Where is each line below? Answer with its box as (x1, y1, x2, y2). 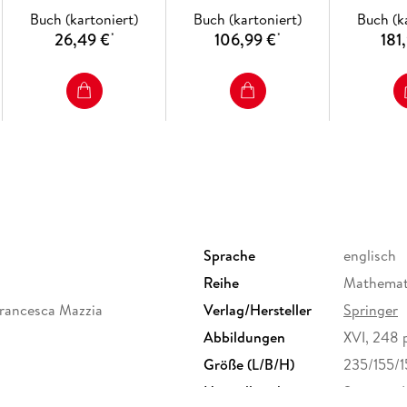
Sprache (203, 244, 255, 265)
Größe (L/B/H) (203, 353, 294, 374)
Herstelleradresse (203, 381, 312, 402)
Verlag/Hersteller (203, 299, 312, 320)
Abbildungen (203, 326, 285, 347)
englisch (343, 244, 396, 265)
